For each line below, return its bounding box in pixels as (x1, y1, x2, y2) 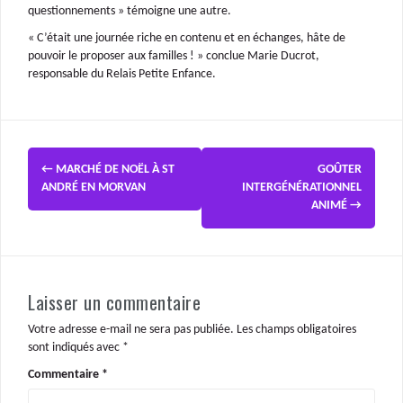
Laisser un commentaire (28, 288, 201, 316)
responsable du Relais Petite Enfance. (28, 67, 216, 81)
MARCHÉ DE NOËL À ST (53, 162, 175, 176)
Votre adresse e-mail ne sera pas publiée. (28, 322, 234, 336)
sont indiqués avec (28, 340, 122, 354)
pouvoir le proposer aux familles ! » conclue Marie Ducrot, (28, 49, 319, 63)
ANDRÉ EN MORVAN (41, 180, 146, 194)
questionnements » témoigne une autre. (28, 4, 231, 18)
